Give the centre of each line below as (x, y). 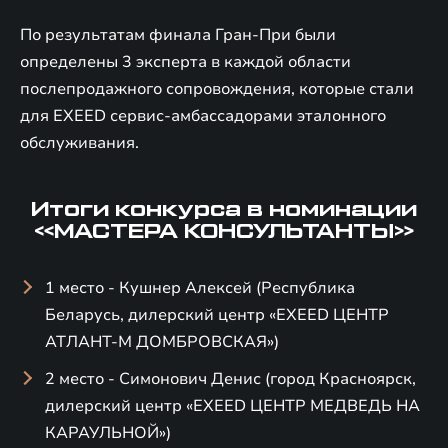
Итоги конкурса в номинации (224, 209)
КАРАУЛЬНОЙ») (108, 432)
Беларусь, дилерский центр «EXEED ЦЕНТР (217, 314)
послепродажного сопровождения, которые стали (217, 88)
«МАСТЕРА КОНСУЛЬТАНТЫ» (224, 231)
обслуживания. (79, 142)
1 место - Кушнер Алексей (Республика (200, 287)
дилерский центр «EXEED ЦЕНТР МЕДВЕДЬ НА (232, 405)
